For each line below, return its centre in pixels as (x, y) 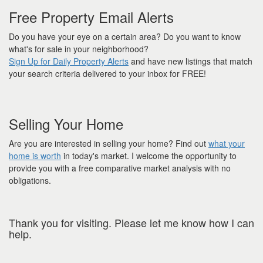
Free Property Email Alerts (91, 17)
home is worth (35, 156)
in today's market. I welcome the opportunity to (149, 156)
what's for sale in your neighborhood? (79, 49)
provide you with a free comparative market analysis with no (120, 168)
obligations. (30, 181)
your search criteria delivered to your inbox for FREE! (107, 74)
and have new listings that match (190, 61)
